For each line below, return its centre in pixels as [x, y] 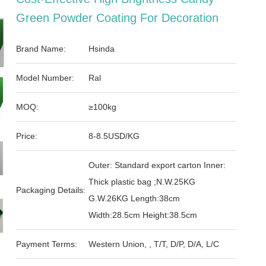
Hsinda [102, 49]
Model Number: [45, 78]
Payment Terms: [47, 244]
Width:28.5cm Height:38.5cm [143, 215]
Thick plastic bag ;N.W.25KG [142, 182]
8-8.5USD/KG [114, 136]
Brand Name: [41, 49]
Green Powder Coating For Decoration [118, 18]
